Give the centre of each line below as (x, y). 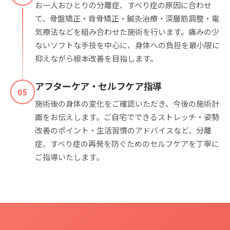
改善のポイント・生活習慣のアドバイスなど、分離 (123, 130)
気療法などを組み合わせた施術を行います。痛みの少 (127, 31)
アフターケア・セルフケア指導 (98, 85)
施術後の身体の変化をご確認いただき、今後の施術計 (127, 103)
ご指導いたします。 (69, 157)
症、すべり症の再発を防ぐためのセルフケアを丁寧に (127, 143)
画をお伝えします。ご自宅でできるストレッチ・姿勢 (127, 117)
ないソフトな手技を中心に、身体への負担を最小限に (127, 45)
